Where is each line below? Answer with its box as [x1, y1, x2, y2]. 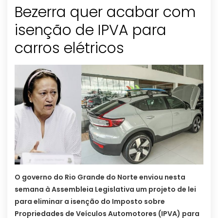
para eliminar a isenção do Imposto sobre [15, 196, 165, 206]
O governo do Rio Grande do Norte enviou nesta [15, 172, 185, 182]
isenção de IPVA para [15, 20, 166, 41]
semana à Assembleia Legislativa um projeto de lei [15, 184, 196, 194]
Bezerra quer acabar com [15, 2, 196, 23]
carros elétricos [15, 38, 124, 59]
